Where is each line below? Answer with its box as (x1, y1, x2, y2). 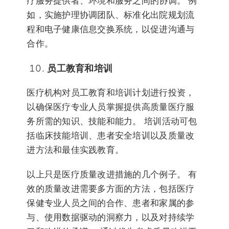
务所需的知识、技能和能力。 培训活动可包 (27, 116, 197, 126)
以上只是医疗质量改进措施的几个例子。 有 (27, 169, 197, 179)
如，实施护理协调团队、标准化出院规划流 (27, 9, 195, 20)
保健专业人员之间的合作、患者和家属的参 (27, 197, 195, 208)
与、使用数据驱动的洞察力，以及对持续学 (27, 212, 195, 222)
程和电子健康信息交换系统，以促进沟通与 (27, 24, 195, 34)
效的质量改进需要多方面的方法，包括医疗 (27, 183, 195, 194)
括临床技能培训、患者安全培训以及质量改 (27, 130, 195, 141)
